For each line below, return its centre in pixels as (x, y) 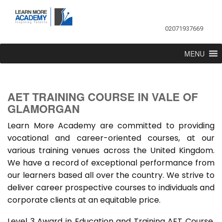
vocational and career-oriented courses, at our (111, 138)
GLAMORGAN (44, 109)
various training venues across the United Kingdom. (111, 151)
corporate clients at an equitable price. (84, 200)
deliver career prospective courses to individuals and (111, 188)
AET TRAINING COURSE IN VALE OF (103, 97)
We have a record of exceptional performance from (111, 163)
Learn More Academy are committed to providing (111, 126)
